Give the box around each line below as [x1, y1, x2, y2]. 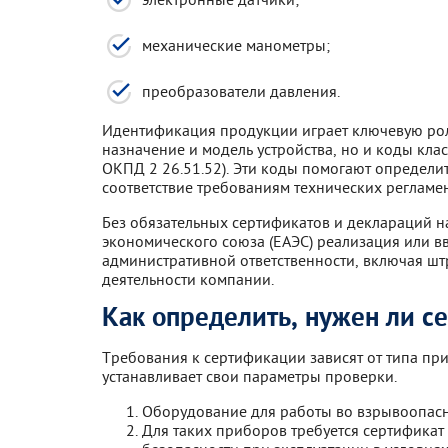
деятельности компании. [102, 269, 274, 289]
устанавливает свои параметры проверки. [102, 365, 397, 386]
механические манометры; [142, 35, 330, 55]
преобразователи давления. [142, 81, 340, 101]
